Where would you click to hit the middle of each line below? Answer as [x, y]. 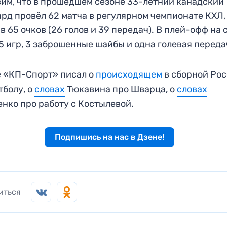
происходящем [129, 74]
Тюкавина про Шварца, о [121, 89]
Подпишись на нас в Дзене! [109, 137]
